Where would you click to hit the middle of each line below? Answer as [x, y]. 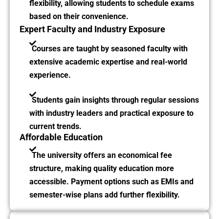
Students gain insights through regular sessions [115, 100]
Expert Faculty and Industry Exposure [92, 29]
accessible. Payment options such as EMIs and [111, 182]
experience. [50, 75]
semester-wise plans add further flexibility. [105, 195]
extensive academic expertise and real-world [108, 62]
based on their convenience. [79, 17]
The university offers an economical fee [102, 155]
